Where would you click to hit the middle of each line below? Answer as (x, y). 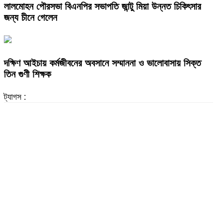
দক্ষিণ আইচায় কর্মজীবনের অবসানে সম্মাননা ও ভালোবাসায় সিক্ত (102, 63)
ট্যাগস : (15, 97)
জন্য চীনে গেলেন (31, 18)
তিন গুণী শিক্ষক (27, 74)
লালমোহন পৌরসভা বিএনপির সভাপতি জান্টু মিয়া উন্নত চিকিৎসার (102, 7)
